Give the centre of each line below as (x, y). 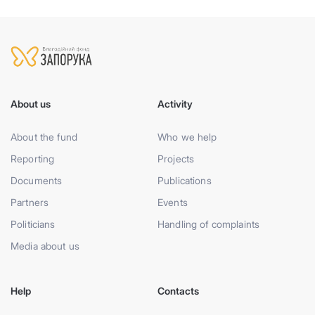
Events (173, 202)
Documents (37, 181)
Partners (30, 202)
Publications (185, 181)
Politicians (33, 224)
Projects (176, 159)
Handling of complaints (209, 224)
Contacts (178, 291)
